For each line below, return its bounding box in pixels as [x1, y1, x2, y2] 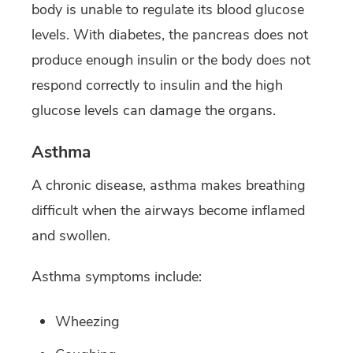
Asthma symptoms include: [32, 267, 202, 287]
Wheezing [55, 312, 120, 332]
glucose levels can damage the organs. [32, 100, 276, 120]
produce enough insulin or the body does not [32, 50, 310, 69]
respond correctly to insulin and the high [32, 75, 283, 95]
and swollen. [32, 226, 110, 246]
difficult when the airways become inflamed [32, 201, 305, 221]
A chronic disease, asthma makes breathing [32, 176, 306, 195]
